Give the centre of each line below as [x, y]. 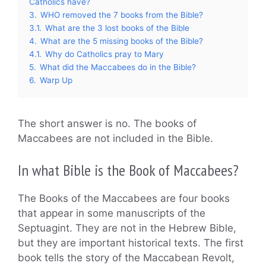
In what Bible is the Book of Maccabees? [128, 170]
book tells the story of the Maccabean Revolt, [126, 258]
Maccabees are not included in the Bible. [115, 138]
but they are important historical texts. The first [131, 243]
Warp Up [56, 80]
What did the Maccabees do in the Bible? [118, 67]
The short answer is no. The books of [107, 123]
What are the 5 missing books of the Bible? [122, 41]
